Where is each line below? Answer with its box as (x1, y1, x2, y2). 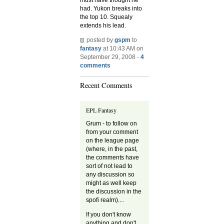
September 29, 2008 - (80, 53, 140, 60)
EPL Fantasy (86, 105, 117, 114)
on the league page (86, 137, 139, 144)
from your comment (86, 128, 138, 136)
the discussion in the (86, 188, 142, 195)
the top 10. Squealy (80, 13, 132, 20)
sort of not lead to (86, 162, 133, 170)
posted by (85, 36, 114, 43)
